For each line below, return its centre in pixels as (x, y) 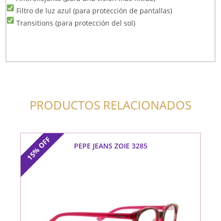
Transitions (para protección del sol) (75, 23)
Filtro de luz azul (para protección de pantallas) (93, 11)
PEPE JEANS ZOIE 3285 (110, 146)
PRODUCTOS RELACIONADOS (110, 105)
